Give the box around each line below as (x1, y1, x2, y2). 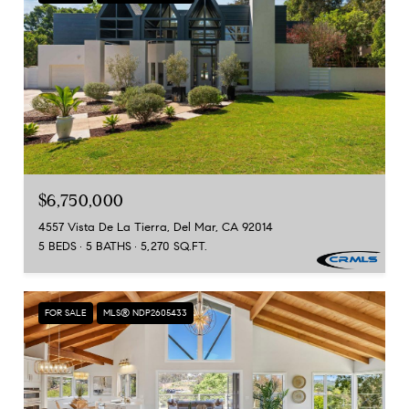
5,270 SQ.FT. (141, 238, 207, 254)
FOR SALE (45, 306, 87, 319)
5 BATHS (86, 238, 131, 254)
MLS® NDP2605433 (103, 306, 187, 319)
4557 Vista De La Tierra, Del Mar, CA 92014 (38, 219, 273, 235)
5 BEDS (38, 238, 77, 254)
